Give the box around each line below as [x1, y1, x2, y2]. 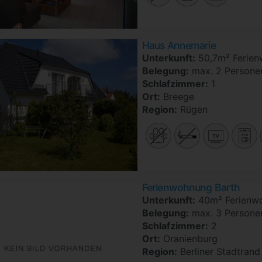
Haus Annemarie [142, 39, 216, 51]
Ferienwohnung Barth [142, 181, 240, 194]
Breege [160, 90, 194, 102]
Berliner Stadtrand [177, 245, 260, 257]
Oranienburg [160, 232, 218, 244]
